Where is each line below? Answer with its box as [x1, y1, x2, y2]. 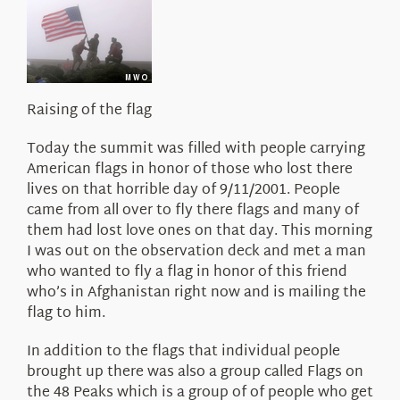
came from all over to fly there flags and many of [26, 197, 359, 224]
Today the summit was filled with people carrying [26, 136, 365, 162]
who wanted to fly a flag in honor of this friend [26, 259, 347, 286]
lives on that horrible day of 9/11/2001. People [26, 177, 340, 204]
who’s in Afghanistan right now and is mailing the [26, 279, 366, 306]
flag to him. [26, 300, 105, 327]
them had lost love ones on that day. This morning [26, 218, 372, 245]
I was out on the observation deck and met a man [26, 238, 366, 265]
